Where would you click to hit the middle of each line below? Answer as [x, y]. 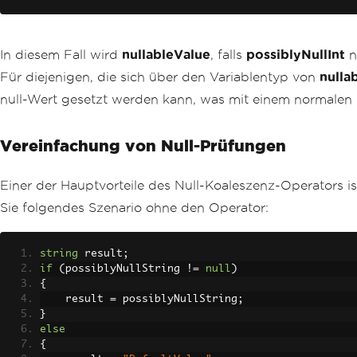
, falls [228, 55]
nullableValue [166, 55]
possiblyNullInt [296, 55]
